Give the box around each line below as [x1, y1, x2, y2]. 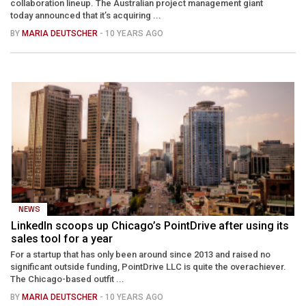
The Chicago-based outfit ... [10, 273, 124, 284]
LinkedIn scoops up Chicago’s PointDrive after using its [11, 219, 289, 232]
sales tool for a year [11, 232, 113, 245]
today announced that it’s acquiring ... [10, 10, 161, 20]
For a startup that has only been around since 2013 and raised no [10, 249, 270, 260]
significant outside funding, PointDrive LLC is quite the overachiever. [10, 261, 286, 272]
